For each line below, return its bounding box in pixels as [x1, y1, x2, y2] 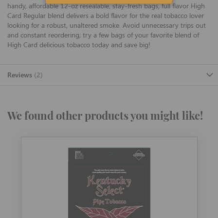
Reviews [7, 70, 34, 80]
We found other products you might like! [7, 108, 203, 123]
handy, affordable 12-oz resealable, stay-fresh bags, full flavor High [7, 1, 205, 11]
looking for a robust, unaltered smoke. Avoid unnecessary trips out [7, 20, 206, 30]
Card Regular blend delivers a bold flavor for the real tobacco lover [7, 11, 204, 20]
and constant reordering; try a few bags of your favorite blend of [7, 30, 199, 40]
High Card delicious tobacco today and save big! [7, 40, 150, 50]
